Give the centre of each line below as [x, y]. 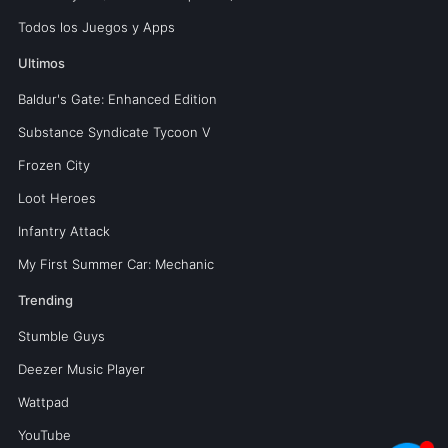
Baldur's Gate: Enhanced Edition [117, 98]
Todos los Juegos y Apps [96, 26]
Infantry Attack [63, 230]
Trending [45, 299]
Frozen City [53, 164]
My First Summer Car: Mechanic [115, 263]
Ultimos [41, 62]
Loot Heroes [56, 197]
